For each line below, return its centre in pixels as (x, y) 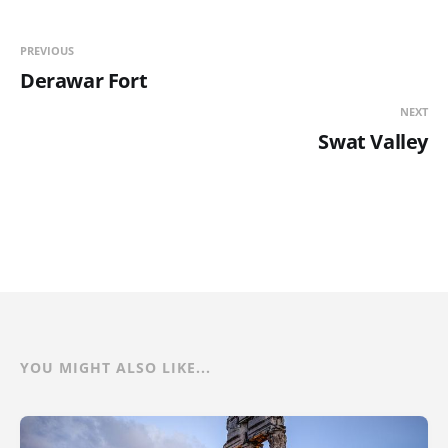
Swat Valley (373, 142)
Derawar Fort (84, 81)
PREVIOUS (47, 51)
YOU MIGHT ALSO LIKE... (115, 368)
